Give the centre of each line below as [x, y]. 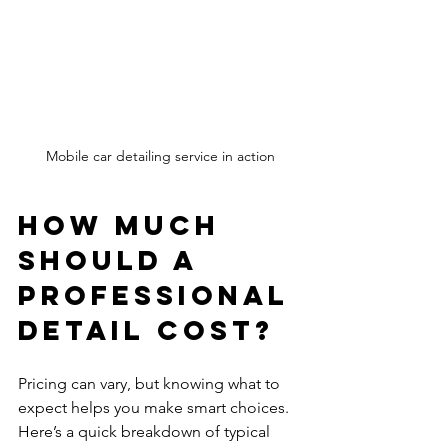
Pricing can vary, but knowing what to [151, 383]
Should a [113, 259]
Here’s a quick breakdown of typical [146, 431]
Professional [159, 294]
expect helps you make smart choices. [155, 407]
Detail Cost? [146, 329]
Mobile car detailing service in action [160, 155]
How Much [125, 224]
